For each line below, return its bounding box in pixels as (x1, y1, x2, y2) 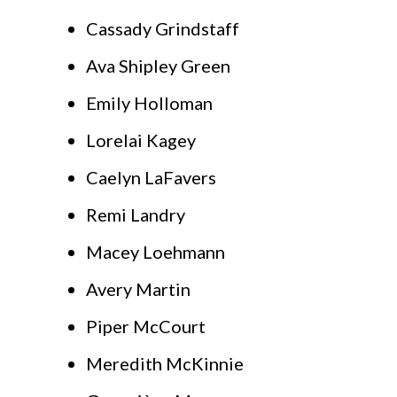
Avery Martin (86, 278, 191, 300)
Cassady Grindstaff (86, 18, 239, 40)
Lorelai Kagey (86, 129, 196, 152)
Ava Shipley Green (86, 55, 230, 77)
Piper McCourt (86, 315, 206, 338)
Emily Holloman (86, 92, 213, 114)
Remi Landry (86, 204, 185, 226)
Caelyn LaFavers (86, 167, 216, 189)
